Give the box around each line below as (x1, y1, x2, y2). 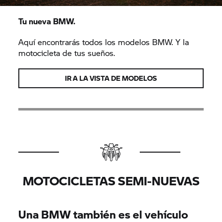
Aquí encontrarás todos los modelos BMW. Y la (18, 36, 189, 48)
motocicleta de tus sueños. (18, 47, 115, 58)
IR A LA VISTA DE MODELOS (65, 72, 157, 83)
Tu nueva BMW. (18, 15, 76, 27)
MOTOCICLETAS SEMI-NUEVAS (22, 171, 200, 189)
